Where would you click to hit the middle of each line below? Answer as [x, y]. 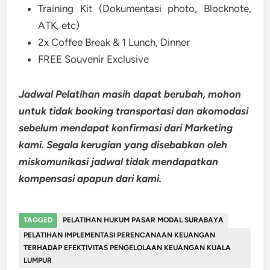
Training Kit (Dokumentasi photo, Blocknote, [145, 8]
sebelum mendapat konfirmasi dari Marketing [126, 128]
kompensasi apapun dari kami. [90, 178]
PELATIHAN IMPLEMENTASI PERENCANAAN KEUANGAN [120, 235]
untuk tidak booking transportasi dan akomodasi [134, 111]
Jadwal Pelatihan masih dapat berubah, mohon [130, 94]
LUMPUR [38, 260]
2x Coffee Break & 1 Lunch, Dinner [114, 42]
